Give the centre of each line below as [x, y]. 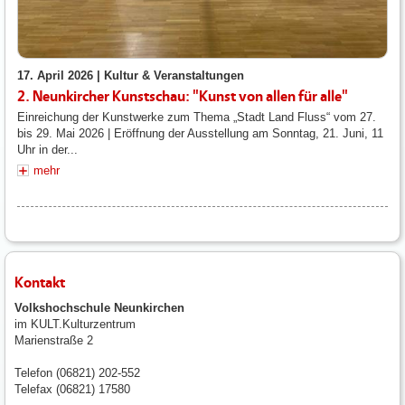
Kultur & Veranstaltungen [174, 76]
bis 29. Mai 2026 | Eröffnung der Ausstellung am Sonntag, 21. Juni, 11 [200, 134]
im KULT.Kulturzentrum [75, 325]
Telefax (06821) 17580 [72, 390]
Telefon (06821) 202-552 [77, 373]
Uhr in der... [47, 150]
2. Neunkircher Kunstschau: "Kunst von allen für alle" [183, 97]
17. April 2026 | [61, 76]
